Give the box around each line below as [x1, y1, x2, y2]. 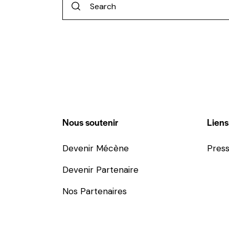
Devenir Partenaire [62, 164, 139, 176]
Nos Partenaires [62, 186, 127, 197]
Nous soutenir [62, 116, 118, 129]
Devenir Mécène [62, 143, 129, 154]
